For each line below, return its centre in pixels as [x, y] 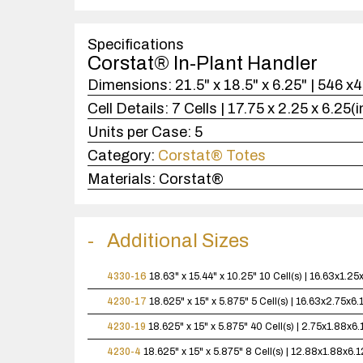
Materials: [122, 179]
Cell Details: [128, 109]
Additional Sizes [178, 241]
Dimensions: [130, 85]
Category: [121, 156]
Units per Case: [139, 132]
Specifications [136, 45]
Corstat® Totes [212, 156]
